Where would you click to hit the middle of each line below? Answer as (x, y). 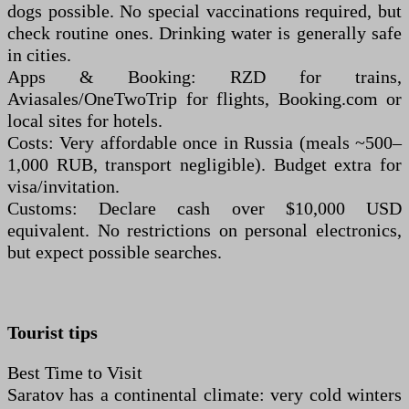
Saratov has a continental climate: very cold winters (204, 394)
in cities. (39, 55)
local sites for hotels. (85, 121)
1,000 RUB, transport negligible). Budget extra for (204, 164)
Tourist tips (52, 332)
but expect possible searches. (115, 252)
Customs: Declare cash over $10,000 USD (204, 208)
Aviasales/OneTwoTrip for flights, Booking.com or (204, 99)
